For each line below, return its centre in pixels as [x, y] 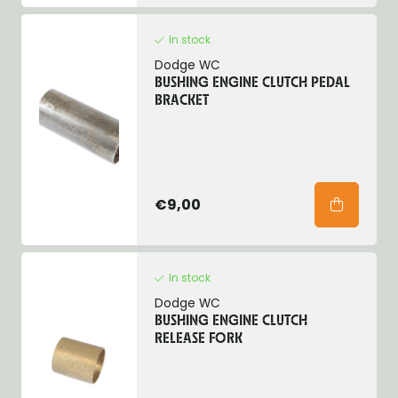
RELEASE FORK [198, 339]
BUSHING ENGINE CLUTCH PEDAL [252, 84]
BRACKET [181, 101]
